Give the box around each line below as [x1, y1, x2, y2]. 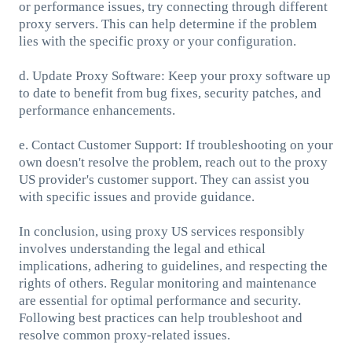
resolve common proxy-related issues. [18, 327, 230, 343]
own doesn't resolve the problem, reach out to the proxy [18, 154, 328, 170]
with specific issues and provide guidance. [18, 189, 255, 204]
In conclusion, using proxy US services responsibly [18, 223, 305, 239]
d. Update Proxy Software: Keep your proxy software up [18, 68, 331, 83]
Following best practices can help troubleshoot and [18, 310, 302, 325]
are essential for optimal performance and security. [18, 292, 301, 308]
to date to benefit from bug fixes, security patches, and [18, 85, 321, 101]
